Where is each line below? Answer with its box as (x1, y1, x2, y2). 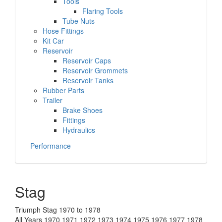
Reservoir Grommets (62, 65, 128, 75)
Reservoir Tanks (62, 75, 113, 85)
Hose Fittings (43, 26, 84, 36)
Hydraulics (62, 125, 95, 135)
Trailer (43, 95, 62, 105)
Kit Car (43, 36, 64, 46)
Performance (30, 141, 71, 151)
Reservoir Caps (62, 55, 111, 65)
